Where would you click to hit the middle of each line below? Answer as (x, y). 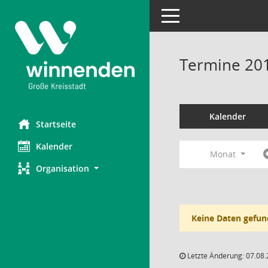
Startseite (56, 124)
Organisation (63, 168)
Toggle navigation (196, 15)
